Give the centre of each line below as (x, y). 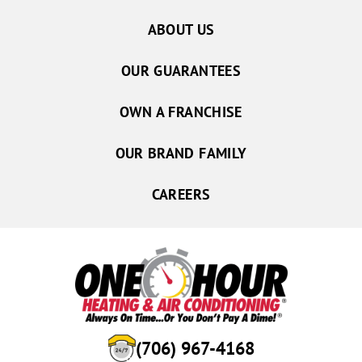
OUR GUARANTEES (181, 70)
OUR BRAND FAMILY (181, 153)
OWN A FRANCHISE (181, 112)
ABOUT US (181, 29)
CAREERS (181, 194)
